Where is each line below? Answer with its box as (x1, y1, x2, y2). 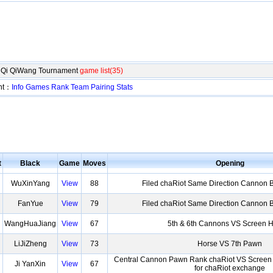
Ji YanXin (15, 260, 46, 268)
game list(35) (80, 66, 123, 75)
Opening (215, 159, 244, 168)
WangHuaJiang (4, 219, 56, 228)
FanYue (17, 199, 43, 208)
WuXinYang (10, 179, 50, 188)
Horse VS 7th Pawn (197, 239, 262, 248)
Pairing (91, 83, 115, 91)
